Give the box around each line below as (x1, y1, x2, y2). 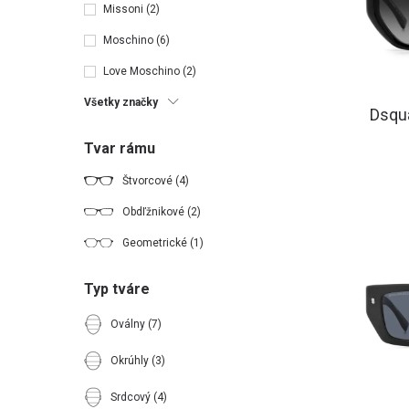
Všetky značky (84, 96, 158, 109)
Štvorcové (122, 174, 175, 187)
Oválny (110, 318, 148, 330)
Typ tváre (84, 280, 150, 298)
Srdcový (110, 391, 153, 404)
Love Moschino (103, 65, 183, 78)
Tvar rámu (84, 140, 155, 157)
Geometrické (122, 236, 190, 249)
